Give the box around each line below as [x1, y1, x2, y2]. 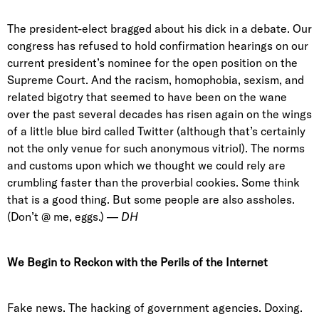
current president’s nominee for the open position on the [7, 56, 298, 70]
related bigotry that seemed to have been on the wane [7, 90, 287, 104]
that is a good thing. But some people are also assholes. [7, 192, 295, 206]
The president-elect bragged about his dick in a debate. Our [7, 21, 312, 36]
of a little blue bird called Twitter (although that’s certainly [7, 124, 305, 138]
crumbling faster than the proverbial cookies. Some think [7, 175, 300, 189]
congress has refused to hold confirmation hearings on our [7, 38, 308, 53]
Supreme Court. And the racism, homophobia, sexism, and [7, 73, 304, 87]
